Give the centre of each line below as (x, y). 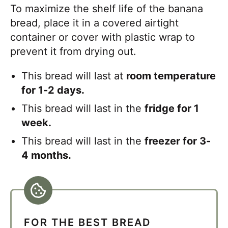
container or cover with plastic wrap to (103, 37)
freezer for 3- (178, 141)
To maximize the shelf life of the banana (107, 8)
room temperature (171, 76)
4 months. (47, 155)
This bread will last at (74, 76)
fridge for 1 (172, 108)
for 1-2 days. (53, 90)
